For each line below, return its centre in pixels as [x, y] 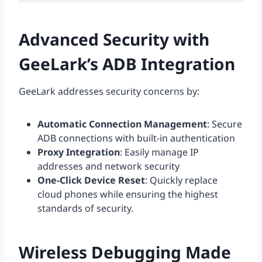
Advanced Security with [114, 39]
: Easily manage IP [159, 152]
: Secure [225, 124]
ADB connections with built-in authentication [136, 138]
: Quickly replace [181, 180]
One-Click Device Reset [91, 180]
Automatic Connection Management [122, 124]
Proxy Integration [79, 152]
